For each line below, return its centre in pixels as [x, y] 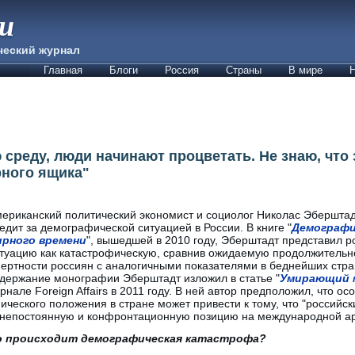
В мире [305, 70]
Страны [244, 70]
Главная [63, 70]
